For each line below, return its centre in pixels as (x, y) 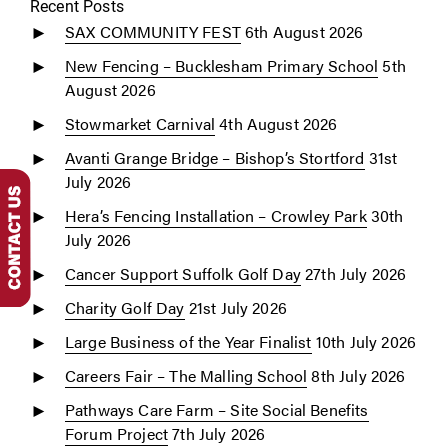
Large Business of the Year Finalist (188, 342)
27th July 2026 (356, 274)
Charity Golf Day (125, 308)
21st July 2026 (237, 308)
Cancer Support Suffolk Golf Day (183, 274)
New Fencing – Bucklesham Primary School (222, 66)
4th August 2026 (278, 124)
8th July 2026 (358, 376)
